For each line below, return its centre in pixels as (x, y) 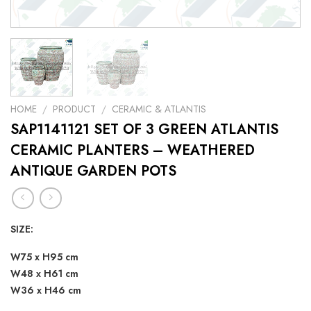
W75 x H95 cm (44, 257)
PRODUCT (75, 109)
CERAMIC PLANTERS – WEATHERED (133, 151)
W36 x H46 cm (46, 290)
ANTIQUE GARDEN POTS (93, 171)
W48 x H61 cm (44, 273)
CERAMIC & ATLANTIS (159, 109)
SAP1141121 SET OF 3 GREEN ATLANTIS (144, 130)
